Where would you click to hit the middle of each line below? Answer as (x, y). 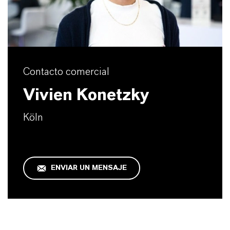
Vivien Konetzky (86, 95)
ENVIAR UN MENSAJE (89, 168)
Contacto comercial (66, 72)
